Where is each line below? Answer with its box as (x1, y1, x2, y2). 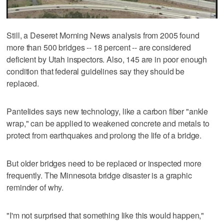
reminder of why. (6, 181, 64, 193)
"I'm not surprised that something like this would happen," (6, 209, 204, 221)
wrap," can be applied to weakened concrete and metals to (6, 117, 209, 129)
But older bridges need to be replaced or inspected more (6, 157, 201, 169)
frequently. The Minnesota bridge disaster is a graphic (6, 169, 192, 181)
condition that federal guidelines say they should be (6, 65, 185, 77)
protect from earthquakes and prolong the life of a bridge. (6, 129, 202, 141)
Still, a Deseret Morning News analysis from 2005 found (6, 29, 199, 41)
